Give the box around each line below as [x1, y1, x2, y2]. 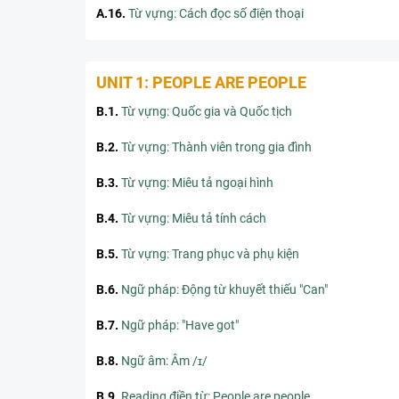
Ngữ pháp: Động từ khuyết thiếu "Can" [121, 282, 328, 297]
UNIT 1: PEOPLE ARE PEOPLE [96, 73, 306, 92]
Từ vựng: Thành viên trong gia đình [121, 140, 312, 154]
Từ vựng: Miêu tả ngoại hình [121, 175, 273, 190]
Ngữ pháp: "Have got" [121, 318, 239, 332]
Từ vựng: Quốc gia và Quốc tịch [121, 104, 292, 118]
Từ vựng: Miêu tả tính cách [121, 211, 266, 225]
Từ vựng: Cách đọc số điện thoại [128, 6, 304, 20]
